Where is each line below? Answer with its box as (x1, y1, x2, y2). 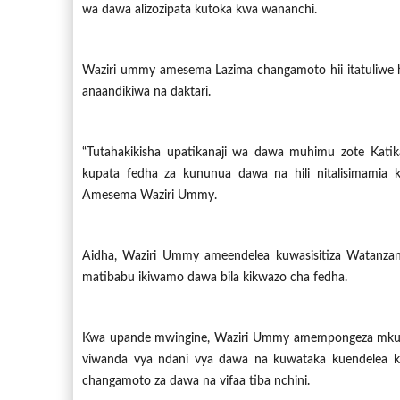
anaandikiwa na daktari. (82, 86, 211, 98)
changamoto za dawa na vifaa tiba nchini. (82, 375, 310, 387)
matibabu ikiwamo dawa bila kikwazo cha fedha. (82, 271, 347, 284)
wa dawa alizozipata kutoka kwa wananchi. (82, 4, 317, 16)
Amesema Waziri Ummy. (82, 189, 217, 202)
